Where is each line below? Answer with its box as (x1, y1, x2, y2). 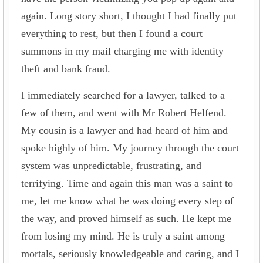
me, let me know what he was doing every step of (21, 194, 234, 207)
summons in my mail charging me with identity (21, 45, 224, 57)
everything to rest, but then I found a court (21, 27, 203, 39)
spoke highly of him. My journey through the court (21, 141, 239, 154)
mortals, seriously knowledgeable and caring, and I (21, 247, 239, 259)
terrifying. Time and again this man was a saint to (21, 177, 233, 189)
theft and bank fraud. (21, 62, 110, 75)
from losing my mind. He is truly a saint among (21, 230, 225, 242)
